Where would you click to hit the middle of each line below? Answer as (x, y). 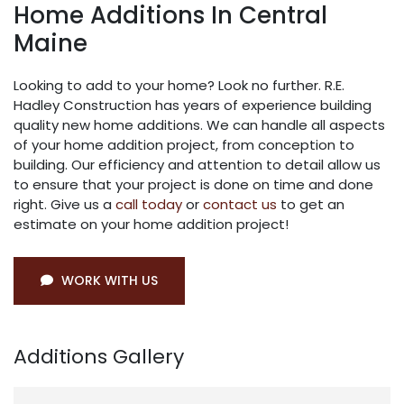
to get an (311, 205)
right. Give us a (64, 205)
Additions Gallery (99, 357)
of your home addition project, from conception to (184, 145)
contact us (240, 205)
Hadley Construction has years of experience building (193, 106)
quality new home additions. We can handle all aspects (199, 125)
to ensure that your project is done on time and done (193, 185)
